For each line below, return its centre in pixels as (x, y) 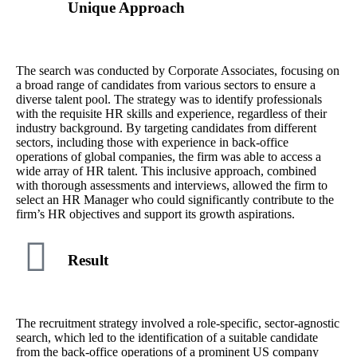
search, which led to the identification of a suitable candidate (167, 338)
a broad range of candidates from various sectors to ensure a (165, 84)
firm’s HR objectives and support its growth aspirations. (155, 214)
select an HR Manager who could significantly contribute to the (175, 199)
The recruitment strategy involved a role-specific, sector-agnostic (177, 324)
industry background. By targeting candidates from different (166, 127)
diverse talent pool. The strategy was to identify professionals (169, 99)
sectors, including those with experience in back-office (152, 142)
